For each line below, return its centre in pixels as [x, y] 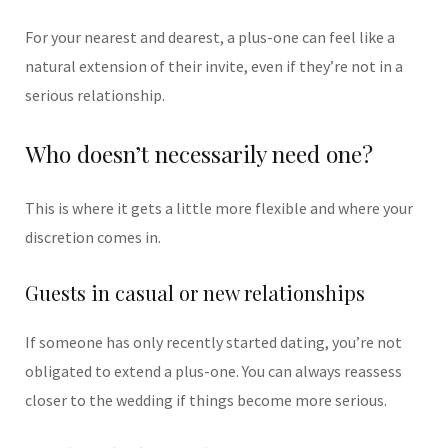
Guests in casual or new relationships [195, 293]
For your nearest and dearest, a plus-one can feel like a [210, 36]
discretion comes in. [93, 237]
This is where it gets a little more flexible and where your [219, 208]
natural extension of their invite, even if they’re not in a [214, 65]
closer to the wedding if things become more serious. [206, 400]
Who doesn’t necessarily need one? [199, 154]
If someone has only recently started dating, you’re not [213, 342]
